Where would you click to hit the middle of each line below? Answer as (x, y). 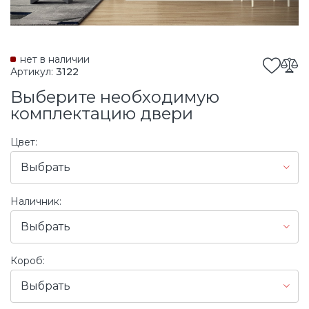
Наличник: (36, 201)
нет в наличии (55, 59)
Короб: (28, 260)
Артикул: (33, 71)
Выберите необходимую (115, 97)
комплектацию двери (102, 113)
